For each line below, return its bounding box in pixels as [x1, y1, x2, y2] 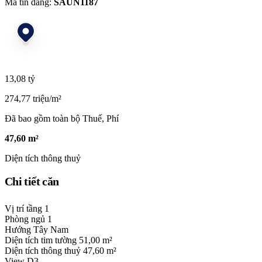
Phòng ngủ [5, 214, 47, 225]
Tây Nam [33, 225, 68, 235]
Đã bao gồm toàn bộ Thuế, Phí [5, 113, 119, 123]
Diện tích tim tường [5, 235, 79, 246]
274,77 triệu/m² [5, 93, 61, 104]
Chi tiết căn [5, 175, 59, 188]
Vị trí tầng [5, 204, 42, 214]
